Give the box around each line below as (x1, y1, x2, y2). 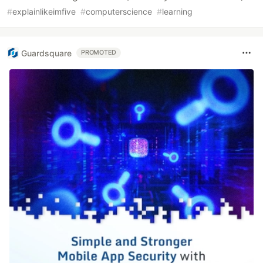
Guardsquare (21, 48, 72, 58)
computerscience (86, 6, 152, 16)
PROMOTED (81, 49, 117, 56)
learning (162, 6, 193, 16)
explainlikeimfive (12, 6, 76, 16)
